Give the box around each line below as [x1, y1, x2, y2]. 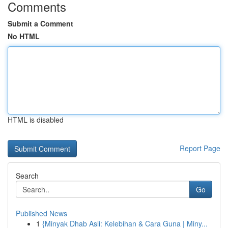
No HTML [8, 31, 40, 41]
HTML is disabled [8, 115, 64, 125]
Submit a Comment [8, 18, 73, 28]
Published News [16, 208, 67, 218]
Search [16, 170, 39, 181]
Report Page [180, 143, 220, 153]
